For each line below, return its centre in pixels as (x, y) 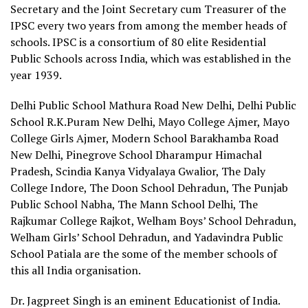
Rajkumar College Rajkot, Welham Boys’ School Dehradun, (153, 220)
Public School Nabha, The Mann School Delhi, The (134, 204)
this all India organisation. (76, 270)
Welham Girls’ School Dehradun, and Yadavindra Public (147, 237)
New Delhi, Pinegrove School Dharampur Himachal (136, 154)
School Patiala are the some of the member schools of (144, 253)
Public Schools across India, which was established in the (151, 58)
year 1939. (37, 75)
